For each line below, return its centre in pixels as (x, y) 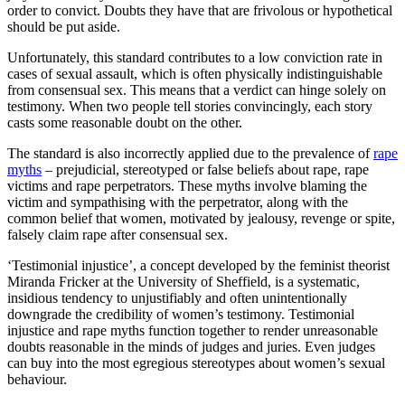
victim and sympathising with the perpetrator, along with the (178, 202)
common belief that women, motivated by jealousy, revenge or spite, (201, 219)
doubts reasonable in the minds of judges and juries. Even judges (191, 347)
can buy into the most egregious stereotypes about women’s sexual (196, 363)
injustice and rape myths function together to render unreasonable (193, 331)
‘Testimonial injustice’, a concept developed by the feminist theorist (198, 266)
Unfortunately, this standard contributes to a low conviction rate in (195, 58)
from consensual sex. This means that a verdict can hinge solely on (197, 90)
